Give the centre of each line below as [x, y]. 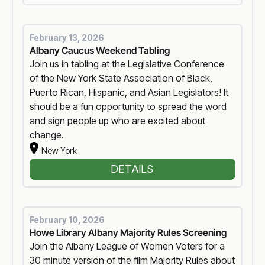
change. [47, 135]
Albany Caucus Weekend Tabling [100, 51]
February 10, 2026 [67, 220]
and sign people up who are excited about [118, 121]
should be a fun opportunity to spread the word [128, 107]
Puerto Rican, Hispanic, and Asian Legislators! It [129, 93]
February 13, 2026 [67, 38]
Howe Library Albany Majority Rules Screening [128, 233]
